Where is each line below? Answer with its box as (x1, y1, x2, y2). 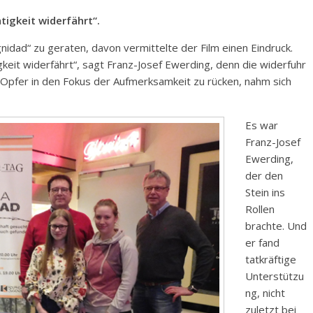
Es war (245, 118, 278, 133)
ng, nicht (245, 286, 285, 300)
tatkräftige (245, 252, 296, 267)
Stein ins (245, 185, 285, 200)
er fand (245, 235, 279, 250)
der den (245, 168, 283, 183)
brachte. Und (245, 219, 307, 233)
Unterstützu (245, 269, 304, 284)
